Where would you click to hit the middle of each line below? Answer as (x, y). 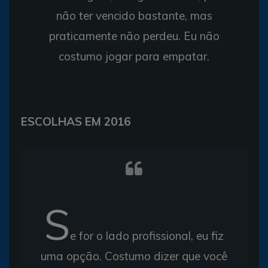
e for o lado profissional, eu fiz (147, 235)
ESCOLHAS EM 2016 (76, 121)
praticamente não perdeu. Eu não (134, 36)
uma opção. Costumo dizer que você (134, 256)
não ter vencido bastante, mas (134, 15)
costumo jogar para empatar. (134, 56)
